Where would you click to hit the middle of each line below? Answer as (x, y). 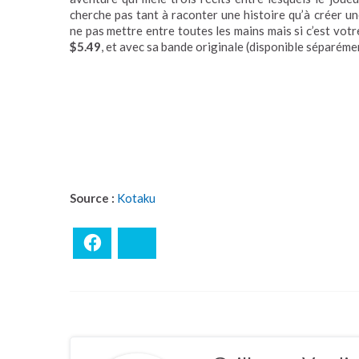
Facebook (127, 243)
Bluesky (168, 243)
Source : (93, 198)
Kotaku (136, 198)
